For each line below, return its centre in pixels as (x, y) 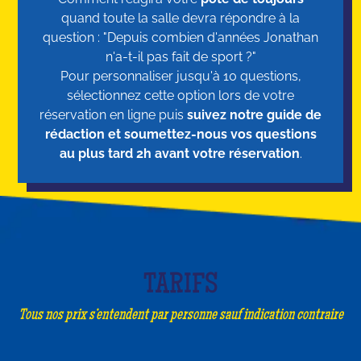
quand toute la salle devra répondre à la (180, 19)
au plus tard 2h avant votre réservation (179, 154)
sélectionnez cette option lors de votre (180, 96)
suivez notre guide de (254, 115)
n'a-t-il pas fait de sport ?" (180, 57)
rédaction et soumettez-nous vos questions (180, 135)
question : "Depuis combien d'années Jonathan (180, 38)
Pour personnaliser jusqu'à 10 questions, (180, 77)
